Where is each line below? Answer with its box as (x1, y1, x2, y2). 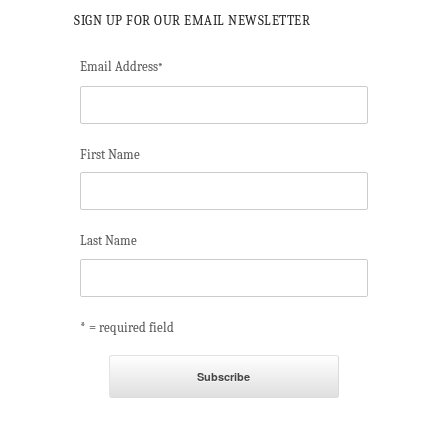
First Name (80, 146, 140, 162)
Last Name (80, 233, 137, 248)
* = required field (80, 319, 174, 335)
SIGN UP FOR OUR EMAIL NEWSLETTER (74, 13, 310, 28)
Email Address (80, 59, 158, 74)
